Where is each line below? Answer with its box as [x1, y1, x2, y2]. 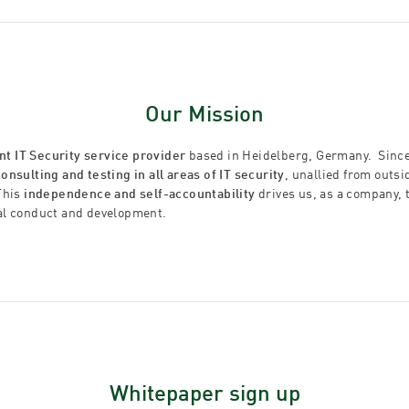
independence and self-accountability [24, 188, 256, 201]
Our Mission [145, 105, 264, 127]
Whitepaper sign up [109, 384, 300, 406]
